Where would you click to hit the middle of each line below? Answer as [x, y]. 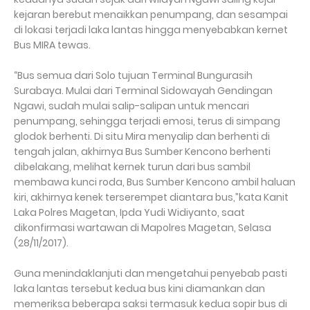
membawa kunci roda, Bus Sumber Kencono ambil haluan [155, 182]
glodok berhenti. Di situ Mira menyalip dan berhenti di [142, 136]
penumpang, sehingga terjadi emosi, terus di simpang [147, 121]
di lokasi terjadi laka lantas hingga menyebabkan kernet [151, 30]
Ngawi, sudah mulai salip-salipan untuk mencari [131, 106]
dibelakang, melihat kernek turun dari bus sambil [132, 167]
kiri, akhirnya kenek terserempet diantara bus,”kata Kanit [151, 197]
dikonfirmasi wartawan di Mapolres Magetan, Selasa [143, 228]
